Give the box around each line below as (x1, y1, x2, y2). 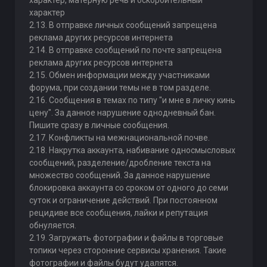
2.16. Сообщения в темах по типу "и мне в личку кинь (29, 95, 235, 105)
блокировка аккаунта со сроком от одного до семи (29, 183, 228, 193)
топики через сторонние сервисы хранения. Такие (29, 246, 226, 255)
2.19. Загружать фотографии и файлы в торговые (29, 233, 223, 243)
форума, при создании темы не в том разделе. (29, 83, 211, 92)
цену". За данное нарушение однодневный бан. (29, 108, 216, 117)
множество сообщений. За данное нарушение (29, 170, 210, 180)
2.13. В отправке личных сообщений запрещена (29, 20, 217, 30)
